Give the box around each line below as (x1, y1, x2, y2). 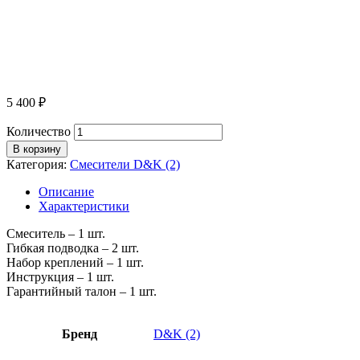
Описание (39, 184, 94, 198)
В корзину (13, 142, 61, 155)
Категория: (6, 157, 70, 171)
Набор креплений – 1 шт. (6, 255, 144, 269)
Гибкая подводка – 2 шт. (6, 240, 139, 255)
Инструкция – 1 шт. (6, 269, 114, 284)
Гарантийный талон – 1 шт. (6, 284, 157, 298)
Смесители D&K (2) (70, 157, 180, 171)
